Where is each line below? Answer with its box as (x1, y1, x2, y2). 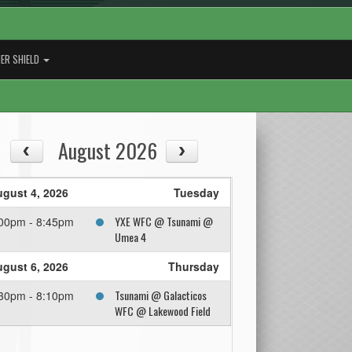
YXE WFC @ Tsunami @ (115, 213, 214, 230)
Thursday (168, 258, 220, 275)
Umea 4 (115, 229, 147, 246)
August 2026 (58, 135, 158, 166)
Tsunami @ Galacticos (115, 287, 207, 304)
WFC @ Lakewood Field (115, 302, 211, 320)
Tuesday (174, 185, 220, 201)
